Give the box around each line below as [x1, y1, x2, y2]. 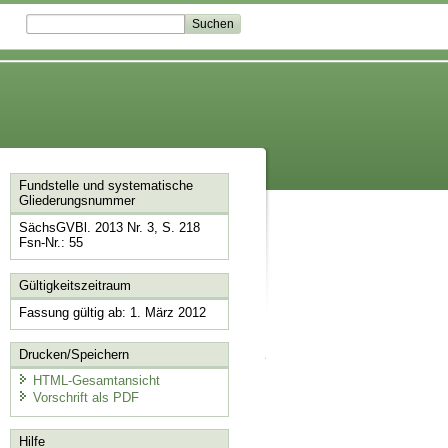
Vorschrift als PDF [32, 390, 139, 406]
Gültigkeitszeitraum [18, 277, 131, 293]
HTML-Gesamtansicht [32, 372, 160, 388]
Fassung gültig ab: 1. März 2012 [18, 304, 206, 320]
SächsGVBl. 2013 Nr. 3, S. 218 [18, 220, 200, 236]
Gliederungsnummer [18, 193, 135, 209]
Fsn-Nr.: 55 [18, 235, 83, 251]
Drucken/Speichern [18, 347, 129, 363]
